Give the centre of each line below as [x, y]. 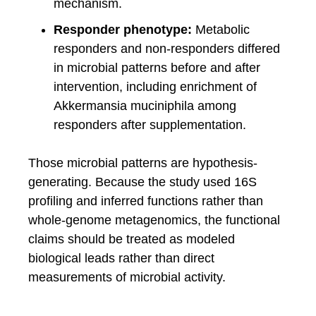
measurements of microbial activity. [127, 277]
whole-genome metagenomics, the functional [154, 220]
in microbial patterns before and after [157, 67]
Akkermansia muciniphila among [145, 105]
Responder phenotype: [123, 29]
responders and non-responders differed [167, 48]
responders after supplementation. [150, 124]
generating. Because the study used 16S [142, 182]
